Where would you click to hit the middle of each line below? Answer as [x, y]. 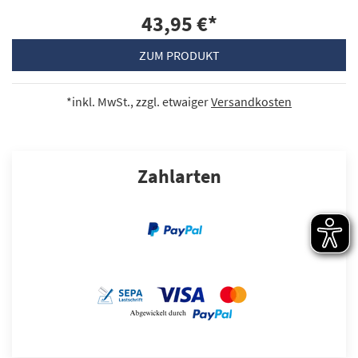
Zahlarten [179, 176]
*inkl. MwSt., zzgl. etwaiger [139, 101]
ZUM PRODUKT [179, 55]
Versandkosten [251, 101]
